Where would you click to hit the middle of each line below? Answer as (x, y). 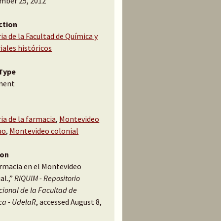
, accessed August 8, (69, 202)
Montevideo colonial (44, 131)
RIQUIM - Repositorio (47, 178)
